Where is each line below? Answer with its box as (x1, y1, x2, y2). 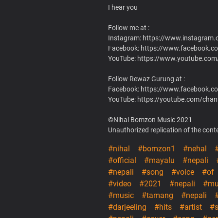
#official (108, 155, 136, 165)
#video (108, 179, 131, 188)
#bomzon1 (138, 144, 175, 153)
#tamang (142, 190, 173, 200)
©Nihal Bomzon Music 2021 (108, 115, 192, 124)
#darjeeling (108, 202, 146, 212)
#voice (171, 167, 194, 177)
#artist (180, 202, 202, 212)
